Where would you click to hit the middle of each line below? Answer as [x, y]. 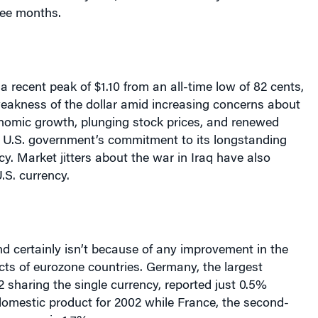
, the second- [252, 304]
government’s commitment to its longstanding [155, 141]
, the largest [229, 268]
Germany [171, 268]
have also [241, 159]
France [196, 304]
